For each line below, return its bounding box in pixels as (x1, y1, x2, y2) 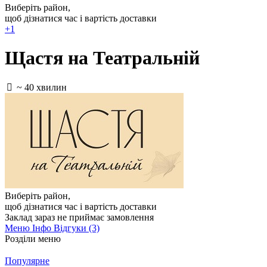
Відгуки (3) (54, 222, 100, 233)
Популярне (5, 255, 49, 266)
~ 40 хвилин (17, 82, 67, 92)
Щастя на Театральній (5, 47, 200, 69)
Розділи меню (5, 233, 61, 244)
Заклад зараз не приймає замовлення (5, 212, 154, 222)
